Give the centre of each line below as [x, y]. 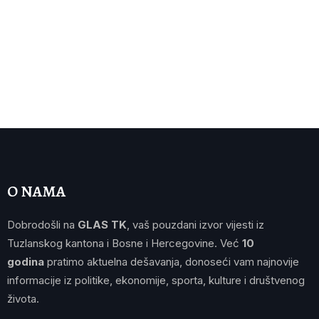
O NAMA [37, 191]
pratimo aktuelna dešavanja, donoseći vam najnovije [172, 261]
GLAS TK [102, 224]
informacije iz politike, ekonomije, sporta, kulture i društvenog [156, 280]
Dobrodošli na [42, 224]
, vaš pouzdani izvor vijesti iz [195, 224]
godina [26, 261]
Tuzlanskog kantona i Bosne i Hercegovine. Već [125, 243]
